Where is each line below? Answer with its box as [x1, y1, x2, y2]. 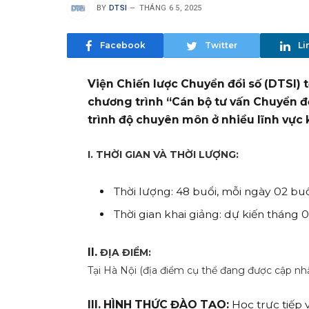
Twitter [205, 40, 237, 50]
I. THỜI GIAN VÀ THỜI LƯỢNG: [88, 148, 239, 161]
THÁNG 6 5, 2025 [139, 3, 202, 12]
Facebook [99, 40, 146, 50]
